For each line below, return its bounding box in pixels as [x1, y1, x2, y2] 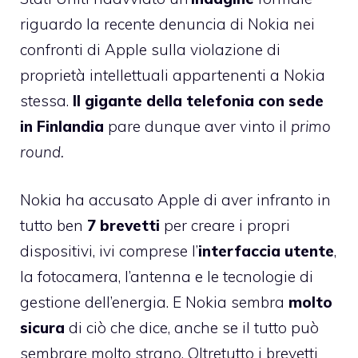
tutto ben [20, 216, 87, 236]
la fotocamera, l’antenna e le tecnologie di [20, 267, 313, 287]
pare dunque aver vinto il [108, 116, 287, 136]
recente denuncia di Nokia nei [104, 14, 315, 34]
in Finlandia [20, 116, 108, 136]
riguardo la [20, 14, 104, 34]
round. [20, 141, 64, 161]
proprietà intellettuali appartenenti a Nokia [20, 65, 325, 85]
